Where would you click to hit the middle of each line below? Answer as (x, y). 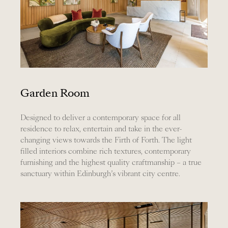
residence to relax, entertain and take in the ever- (101, 129)
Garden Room (55, 93)
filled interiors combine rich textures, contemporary (105, 151)
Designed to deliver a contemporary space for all (100, 118)
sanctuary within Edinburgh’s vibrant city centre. (100, 174)
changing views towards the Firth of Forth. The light (106, 140)
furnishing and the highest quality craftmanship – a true (111, 163)
